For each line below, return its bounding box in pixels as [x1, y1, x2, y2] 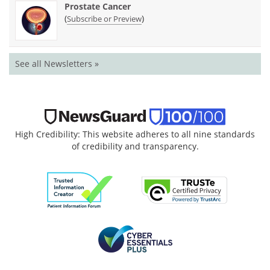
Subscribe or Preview [67, 13, 142, 24]
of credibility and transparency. [71, 140, 199, 152]
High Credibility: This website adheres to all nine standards [15, 128, 255, 140]
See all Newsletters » [15, 57, 99, 69]
